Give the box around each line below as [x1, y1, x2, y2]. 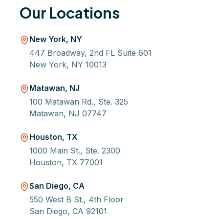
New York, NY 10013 [29, 60, 107, 69]
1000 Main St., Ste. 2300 [29, 146, 120, 155]
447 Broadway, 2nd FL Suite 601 [29, 48, 152, 58]
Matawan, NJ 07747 [29, 109, 107, 118]
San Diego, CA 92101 [29, 206, 107, 216]
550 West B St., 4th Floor [29, 195, 124, 204]
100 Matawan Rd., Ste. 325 [29, 97, 128, 107]
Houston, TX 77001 [29, 157, 103, 167]
